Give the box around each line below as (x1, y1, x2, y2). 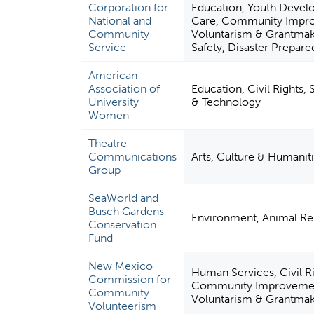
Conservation (88, 218, 157, 232)
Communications (88, 150, 177, 164)
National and (88, 14, 152, 28)
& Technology (191, 95, 261, 109)
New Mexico (88, 259, 153, 273)
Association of (88, 82, 161, 96)
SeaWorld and (88, 191, 159, 205)
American (88, 69, 138, 83)
